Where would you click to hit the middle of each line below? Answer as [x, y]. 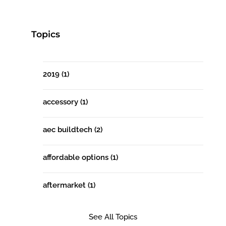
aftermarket [65, 185]
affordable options [76, 157]
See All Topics [113, 217]
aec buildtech [68, 129]
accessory [61, 102]
